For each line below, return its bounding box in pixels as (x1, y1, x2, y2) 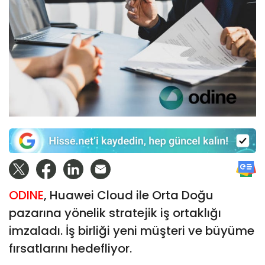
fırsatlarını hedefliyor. (9, 240, 132, 257)
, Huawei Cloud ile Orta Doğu (44, 186, 214, 203)
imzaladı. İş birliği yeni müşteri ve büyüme (9, 222, 254, 239)
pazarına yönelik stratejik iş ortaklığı (9, 204, 221, 221)
